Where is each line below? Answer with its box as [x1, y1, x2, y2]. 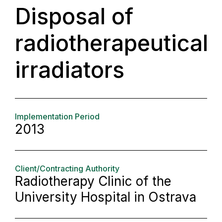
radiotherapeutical [15, 29, 208, 57]
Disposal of [15, 2, 133, 30]
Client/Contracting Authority [15, 164, 119, 174]
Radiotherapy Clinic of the [15, 173, 171, 189]
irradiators [15, 56, 124, 84]
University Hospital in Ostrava [15, 189, 196, 205]
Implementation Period [15, 111, 100, 122]
